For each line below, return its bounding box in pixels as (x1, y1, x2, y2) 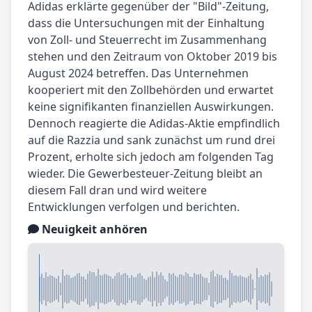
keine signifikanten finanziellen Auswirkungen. (28, 99, 274, 115)
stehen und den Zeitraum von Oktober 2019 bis (28, 49, 277, 65)
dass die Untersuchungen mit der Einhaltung (28, 15, 265, 31)
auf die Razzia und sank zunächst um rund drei (28, 132, 275, 148)
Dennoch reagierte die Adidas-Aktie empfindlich (28, 116, 280, 132)
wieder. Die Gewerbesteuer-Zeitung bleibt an (28, 166, 263, 182)
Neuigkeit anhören (39, 221, 148, 237)
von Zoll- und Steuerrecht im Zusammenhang (28, 32, 267, 48)
